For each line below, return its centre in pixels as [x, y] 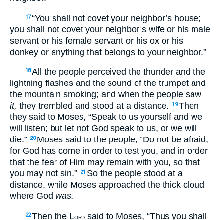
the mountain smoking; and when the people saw [106, 95]
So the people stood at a [135, 174]
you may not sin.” [45, 174]
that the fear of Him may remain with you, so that [105, 162]
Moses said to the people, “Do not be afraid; [123, 140]
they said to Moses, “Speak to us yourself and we [106, 117]
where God [33, 196]
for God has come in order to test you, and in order [109, 151]
